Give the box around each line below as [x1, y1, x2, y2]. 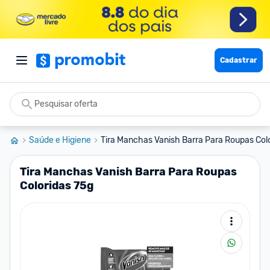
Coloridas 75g [20, 179, 93, 192]
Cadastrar [220, 56, 257, 64]
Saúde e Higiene [29, 135, 91, 145]
